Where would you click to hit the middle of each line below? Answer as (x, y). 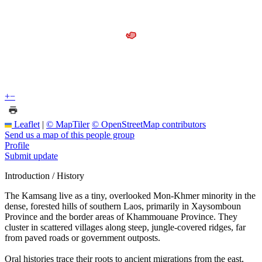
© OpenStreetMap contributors (149, 124)
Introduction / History (44, 175)
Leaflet (26, 124)
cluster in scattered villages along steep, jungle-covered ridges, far (125, 227)
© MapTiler (68, 124)
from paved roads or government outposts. (82, 237)
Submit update (31, 156)
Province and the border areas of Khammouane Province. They (121, 216)
